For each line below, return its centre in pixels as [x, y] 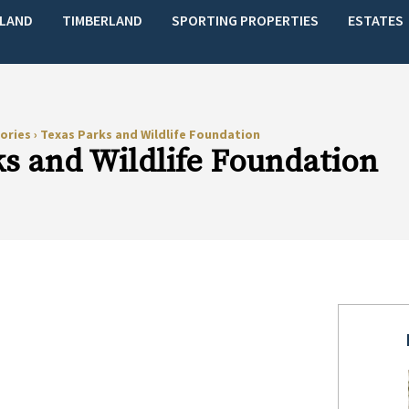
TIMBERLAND [103, 20]
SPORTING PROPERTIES [246, 20]
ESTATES [376, 20]
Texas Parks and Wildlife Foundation [148, 134]
